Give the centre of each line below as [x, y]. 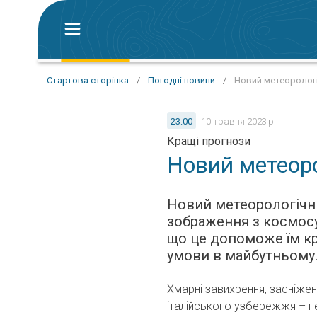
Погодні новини [181, 80]
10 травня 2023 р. [238, 121]
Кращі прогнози [209, 141]
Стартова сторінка [88, 80]
